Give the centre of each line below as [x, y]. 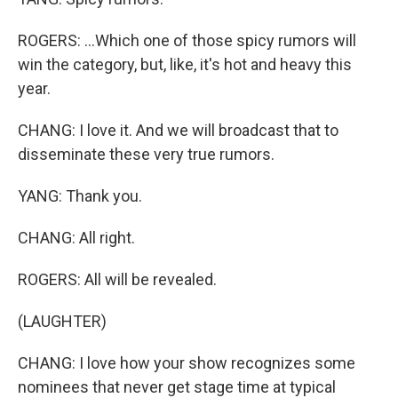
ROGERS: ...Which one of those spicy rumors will [187, 41]
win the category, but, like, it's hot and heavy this [185, 65]
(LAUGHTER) [62, 322]
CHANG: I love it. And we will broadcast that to [178, 131]
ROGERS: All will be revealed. [117, 280]
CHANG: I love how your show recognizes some [187, 363]
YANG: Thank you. [80, 196]
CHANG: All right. [76, 238]
